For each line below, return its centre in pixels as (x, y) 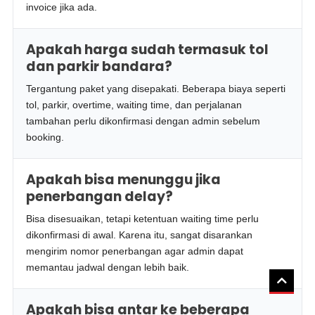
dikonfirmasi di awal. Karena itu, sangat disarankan (140, 235)
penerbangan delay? (100, 197)
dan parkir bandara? (99, 66)
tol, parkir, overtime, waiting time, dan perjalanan (134, 105)
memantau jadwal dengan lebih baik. (108, 267)
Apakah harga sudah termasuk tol (148, 50)
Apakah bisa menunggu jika (124, 180)
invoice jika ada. (62, 7)
